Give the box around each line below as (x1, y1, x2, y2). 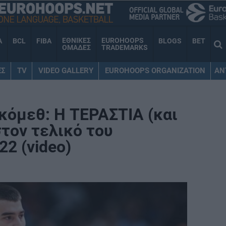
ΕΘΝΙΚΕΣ (62, 36, 91, 45)
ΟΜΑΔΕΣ (62, 43, 91, 52)
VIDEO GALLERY (38, 66, 93, 75)
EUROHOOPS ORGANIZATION (104, 66, 205, 75)
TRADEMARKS (101, 43, 148, 52)
